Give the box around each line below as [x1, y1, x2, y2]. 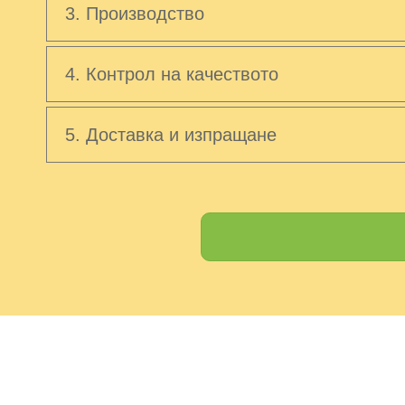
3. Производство [64, 3, 204, 24]
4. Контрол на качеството [64, 63, 278, 84]
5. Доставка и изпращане [64, 124, 277, 145]
